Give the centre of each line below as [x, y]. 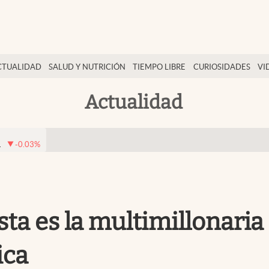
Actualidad [133, 102]
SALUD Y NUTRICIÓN [87, 67]
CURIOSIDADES [222, 67]
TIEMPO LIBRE [159, 67]
